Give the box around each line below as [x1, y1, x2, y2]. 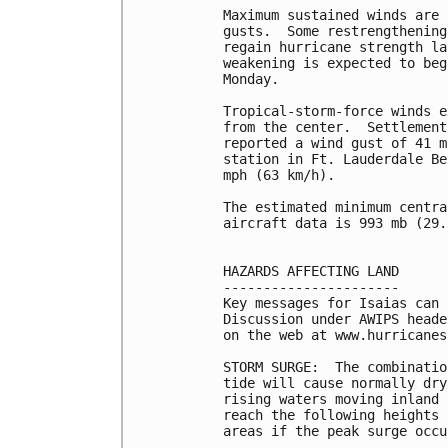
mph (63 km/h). [223, 167, 335, 184]
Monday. [223, 71, 279, 88]
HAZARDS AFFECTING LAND [223, 263, 399, 280]
